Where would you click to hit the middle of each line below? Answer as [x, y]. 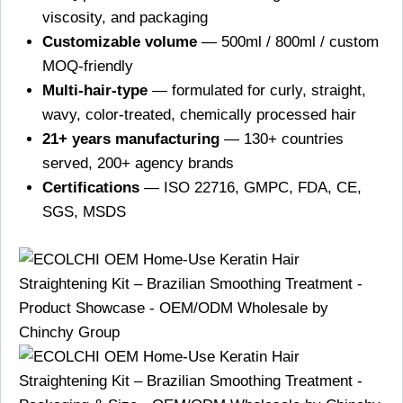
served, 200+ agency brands [138, 164]
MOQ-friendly [87, 67]
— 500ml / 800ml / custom [287, 42]
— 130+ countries [281, 139]
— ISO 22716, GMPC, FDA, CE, [250, 188]
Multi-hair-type [94, 91]
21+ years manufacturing [130, 139]
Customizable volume [119, 42]
